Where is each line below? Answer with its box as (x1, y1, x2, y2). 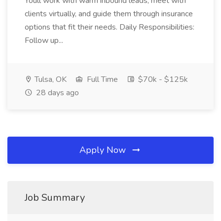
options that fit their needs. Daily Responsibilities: (25, 22, 194, 33)
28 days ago (34, 87, 79, 98)
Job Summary (25, 191, 85, 204)
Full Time (85, 74, 118, 85)
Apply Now (79, 144, 128, 156)
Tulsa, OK (33, 74, 67, 85)
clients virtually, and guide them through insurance (25, 8, 193, 19)
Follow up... (25, 35, 65, 46)
